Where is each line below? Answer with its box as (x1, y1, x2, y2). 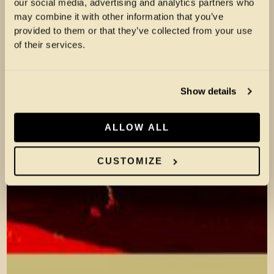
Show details (180, 86, 237, 97)
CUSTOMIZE (97, 155, 163, 166)
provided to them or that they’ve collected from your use (13, 25, 253, 36)
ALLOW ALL (105, 122, 169, 133)
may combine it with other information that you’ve (13, 11, 224, 22)
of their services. (13, 39, 86, 50)
